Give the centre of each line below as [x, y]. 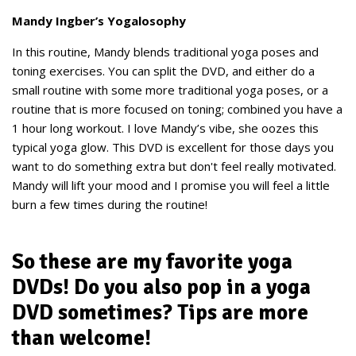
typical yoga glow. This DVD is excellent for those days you [173, 147]
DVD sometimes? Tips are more [160, 313]
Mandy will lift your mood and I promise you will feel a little [171, 185]
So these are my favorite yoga [152, 262]
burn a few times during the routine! [110, 204]
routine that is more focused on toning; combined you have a [177, 109]
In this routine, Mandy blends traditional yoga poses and [165, 52]
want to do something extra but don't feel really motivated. [174, 166]
